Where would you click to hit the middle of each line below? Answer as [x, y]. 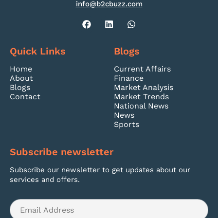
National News [141, 106]
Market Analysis [144, 87]
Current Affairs [142, 69]
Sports [127, 124]
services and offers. [45, 179]
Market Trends [141, 96]
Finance [129, 78]
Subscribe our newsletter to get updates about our [100, 170]
